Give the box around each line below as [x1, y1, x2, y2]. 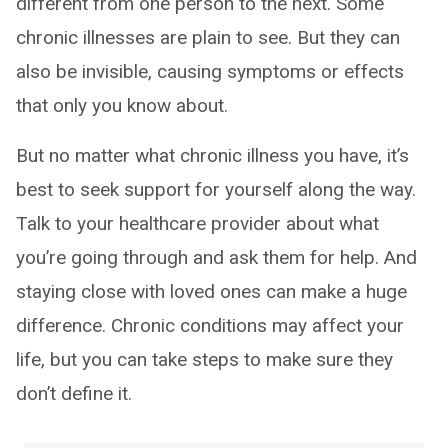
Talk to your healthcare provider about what [16, 212, 379, 235]
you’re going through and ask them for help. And [16, 246, 417, 269]
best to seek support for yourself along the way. [16, 178, 416, 201]
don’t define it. [16, 382, 132, 405]
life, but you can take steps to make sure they [16, 348, 393, 371]
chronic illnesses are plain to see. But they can [16, 26, 400, 49]
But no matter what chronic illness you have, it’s [16, 144, 409, 167]
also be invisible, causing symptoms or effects [16, 60, 404, 83]
